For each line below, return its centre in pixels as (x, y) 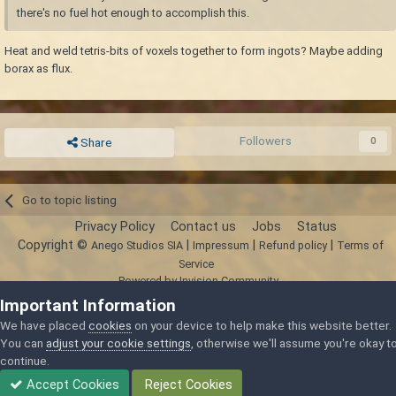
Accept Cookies (71, 384)
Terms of (360, 245)
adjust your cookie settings (118, 343)
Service (196, 263)
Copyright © (54, 245)
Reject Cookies (187, 384)
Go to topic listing (69, 200)
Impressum (221, 245)
